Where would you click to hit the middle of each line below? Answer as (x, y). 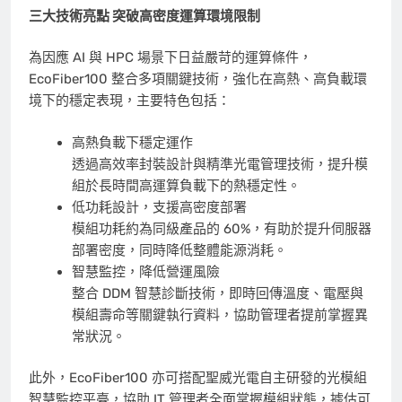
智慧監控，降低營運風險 (145, 271)
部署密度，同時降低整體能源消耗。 (179, 250)
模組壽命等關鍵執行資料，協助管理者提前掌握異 (219, 315)
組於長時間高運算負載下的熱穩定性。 (186, 185)
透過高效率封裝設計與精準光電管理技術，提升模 (219, 164)
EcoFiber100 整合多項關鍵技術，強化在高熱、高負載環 (198, 79)
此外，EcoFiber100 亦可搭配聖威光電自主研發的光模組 (198, 378)
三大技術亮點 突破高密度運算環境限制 (144, 16)
